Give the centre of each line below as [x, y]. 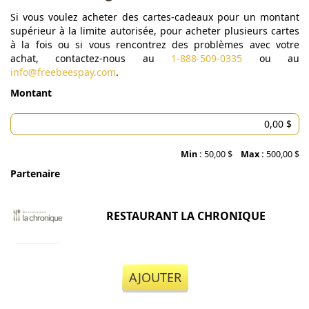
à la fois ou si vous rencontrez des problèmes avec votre [155, 44]
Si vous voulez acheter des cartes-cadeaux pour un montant [155, 17]
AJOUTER [155, 277]
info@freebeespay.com [63, 72]
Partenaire [35, 173]
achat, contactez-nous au [91, 58]
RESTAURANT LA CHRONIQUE [186, 216]
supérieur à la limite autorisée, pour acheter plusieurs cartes [155, 31]
